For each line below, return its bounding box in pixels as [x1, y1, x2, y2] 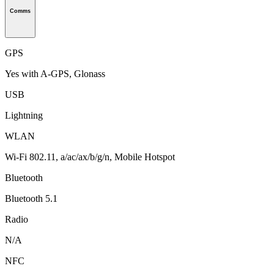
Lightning [5, 109, 43, 120]
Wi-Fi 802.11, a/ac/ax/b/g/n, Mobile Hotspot [5, 151, 175, 162]
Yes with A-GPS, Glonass [5, 68, 105, 79]
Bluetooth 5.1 [5, 193, 57, 204]
